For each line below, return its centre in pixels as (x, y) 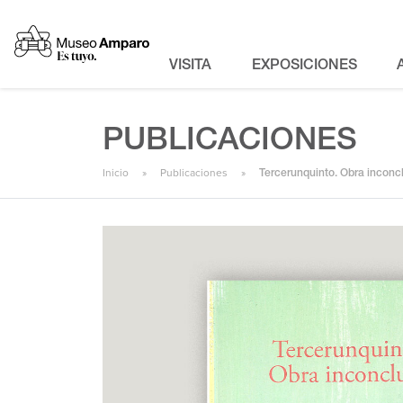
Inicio (116, 173)
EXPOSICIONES (304, 67)
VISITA (191, 67)
